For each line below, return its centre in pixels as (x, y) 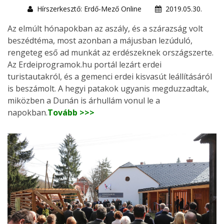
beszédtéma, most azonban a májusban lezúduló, (100, 40)
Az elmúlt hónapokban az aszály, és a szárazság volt (105, 28)
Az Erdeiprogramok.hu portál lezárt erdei (84, 64)
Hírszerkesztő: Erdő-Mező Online (89, 8)
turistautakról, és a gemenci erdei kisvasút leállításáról (110, 76)
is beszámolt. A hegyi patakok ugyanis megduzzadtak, (108, 88)
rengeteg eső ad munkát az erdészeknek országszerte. (110, 52)
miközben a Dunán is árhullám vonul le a (84, 100)
